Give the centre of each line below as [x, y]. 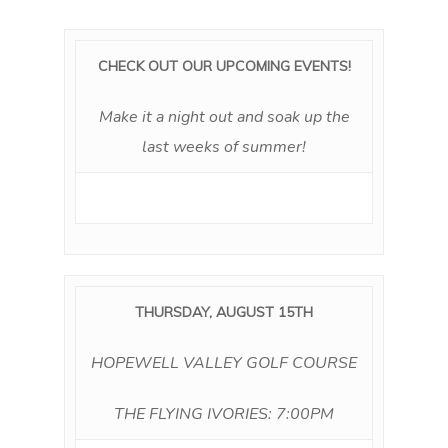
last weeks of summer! [224, 147]
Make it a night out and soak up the [224, 117]
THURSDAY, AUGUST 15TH [224, 312]
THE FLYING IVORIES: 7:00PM [224, 414]
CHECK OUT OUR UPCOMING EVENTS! [224, 66]
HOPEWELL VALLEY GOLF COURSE [224, 363]
